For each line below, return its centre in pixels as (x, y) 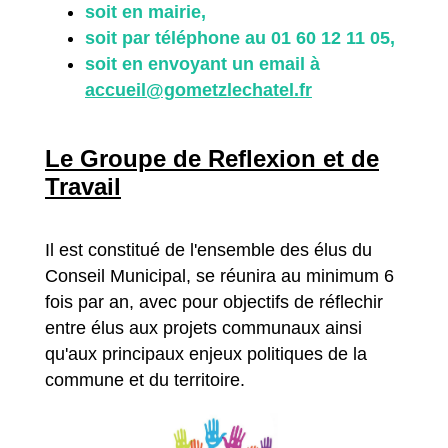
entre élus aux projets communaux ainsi (203, 327)
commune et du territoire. (145, 379)
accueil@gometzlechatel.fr (198, 89)
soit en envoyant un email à (202, 63)
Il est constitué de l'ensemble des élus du (208, 249)
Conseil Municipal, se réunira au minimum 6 (219, 275)
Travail (83, 186)
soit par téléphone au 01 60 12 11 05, (240, 37)
